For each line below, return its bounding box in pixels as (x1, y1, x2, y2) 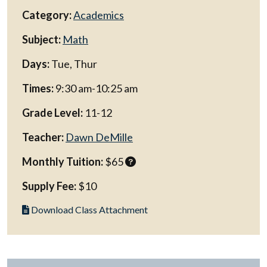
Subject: (22, 33, 61, 46)
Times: (22, 82, 54, 95)
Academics (73, 8, 124, 21)
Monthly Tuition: (22, 155, 103, 168)
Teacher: (22, 131, 64, 144)
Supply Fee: (22, 179, 76, 193)
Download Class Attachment (29, 204, 148, 215)
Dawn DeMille (66, 131, 133, 144)
